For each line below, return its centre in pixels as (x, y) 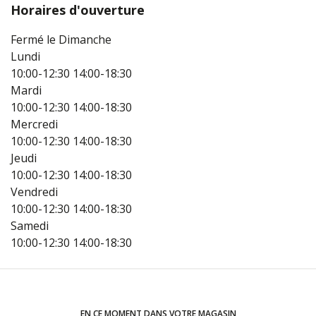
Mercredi (34, 124)
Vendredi (34, 192)
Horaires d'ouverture (78, 10)
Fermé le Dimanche (61, 40)
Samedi (30, 226)
